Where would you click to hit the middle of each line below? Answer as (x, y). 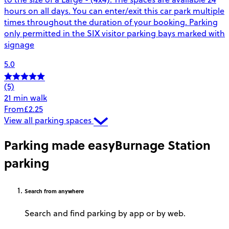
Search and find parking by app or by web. (105, 213)
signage (19, 44)
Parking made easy (60, 145)
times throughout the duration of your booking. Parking (111, 22)
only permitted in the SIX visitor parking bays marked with (114, 33)
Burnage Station (163, 145)
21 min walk (26, 97)
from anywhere (63, 191)
